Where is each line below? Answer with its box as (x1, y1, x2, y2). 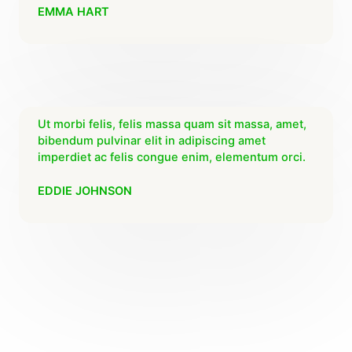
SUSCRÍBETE (132, 273, 220, 288)
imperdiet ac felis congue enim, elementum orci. (38, 149, 306, 164)
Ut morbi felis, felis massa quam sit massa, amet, (38, 116, 306, 131)
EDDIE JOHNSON (38, 183, 132, 198)
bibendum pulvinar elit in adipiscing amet (38, 133, 266, 148)
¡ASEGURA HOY (57, 303, 295, 343)
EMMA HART (38, 4, 109, 19)
